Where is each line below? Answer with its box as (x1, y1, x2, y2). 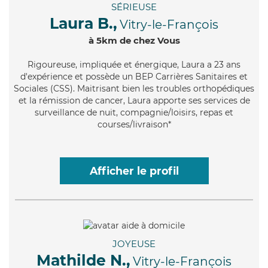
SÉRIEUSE (111, 1, 157, 13)
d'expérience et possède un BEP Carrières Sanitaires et (20, 71, 248, 83)
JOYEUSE (112, 237, 156, 249)
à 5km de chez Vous (88, 35, 180, 47)
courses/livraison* (97, 119, 171, 130)
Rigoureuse (28, 59, 75, 71)
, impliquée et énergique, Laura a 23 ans (75, 59, 240, 71)
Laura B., (50, 14, 117, 33)
